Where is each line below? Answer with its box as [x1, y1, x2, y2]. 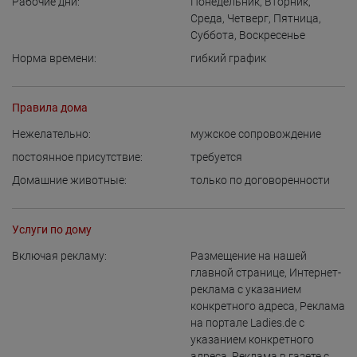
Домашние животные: [12, 174, 127, 186]
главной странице [190, 266, 284, 279]
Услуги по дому [12, 223, 92, 236]
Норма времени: [12, 52, 96, 65]
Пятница [273, 12, 319, 25]
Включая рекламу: [12, 249, 107, 262]
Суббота [190, 29, 234, 41]
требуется [190, 151, 242, 163]
